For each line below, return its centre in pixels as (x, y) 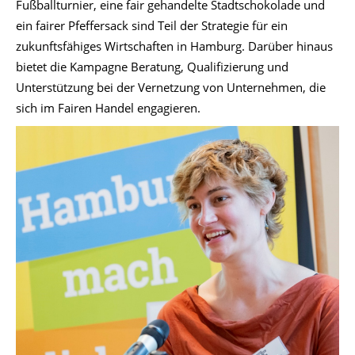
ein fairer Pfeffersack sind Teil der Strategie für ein (152, 25)
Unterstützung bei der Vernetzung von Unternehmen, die (171, 87)
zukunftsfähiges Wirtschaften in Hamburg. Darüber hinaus (174, 46)
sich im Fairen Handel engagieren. (108, 107)
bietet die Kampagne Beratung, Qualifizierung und (152, 66)
